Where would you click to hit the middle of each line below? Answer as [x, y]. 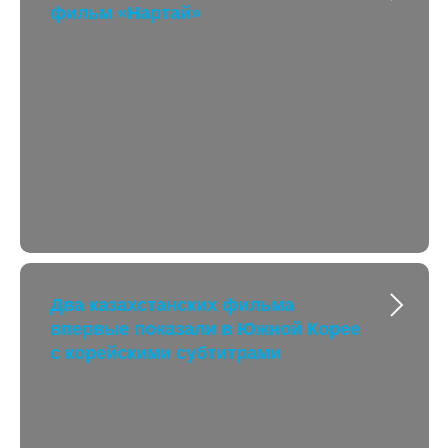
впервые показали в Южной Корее [205, 329]
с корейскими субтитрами [165, 353]
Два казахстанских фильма [172, 305]
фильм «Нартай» [125, 13]
